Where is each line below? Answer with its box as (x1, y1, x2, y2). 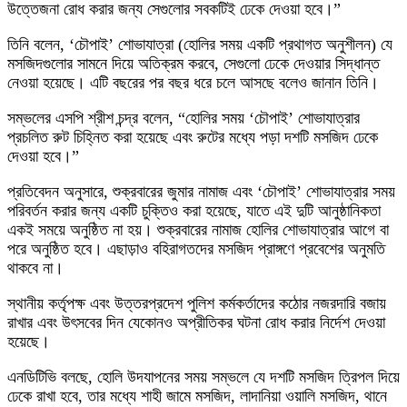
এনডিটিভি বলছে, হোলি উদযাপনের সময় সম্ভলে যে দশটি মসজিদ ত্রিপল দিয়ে (7, 368, 400, 387)
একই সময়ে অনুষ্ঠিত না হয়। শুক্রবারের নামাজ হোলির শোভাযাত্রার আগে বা (7, 221, 389, 240)
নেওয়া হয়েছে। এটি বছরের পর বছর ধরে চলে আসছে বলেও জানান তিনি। (7, 74, 379, 93)
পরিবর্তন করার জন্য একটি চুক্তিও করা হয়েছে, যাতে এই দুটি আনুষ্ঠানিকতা (7, 202, 381, 221)
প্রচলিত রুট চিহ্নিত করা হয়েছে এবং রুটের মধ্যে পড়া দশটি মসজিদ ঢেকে (7, 128, 378, 147)
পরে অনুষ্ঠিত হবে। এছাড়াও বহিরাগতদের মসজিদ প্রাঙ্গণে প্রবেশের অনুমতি (7, 240, 385, 259)
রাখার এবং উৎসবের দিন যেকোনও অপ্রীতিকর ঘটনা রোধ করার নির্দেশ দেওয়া (7, 313, 385, 333)
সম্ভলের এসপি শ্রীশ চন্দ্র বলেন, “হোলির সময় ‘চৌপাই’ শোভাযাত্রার (7, 109, 360, 128)
